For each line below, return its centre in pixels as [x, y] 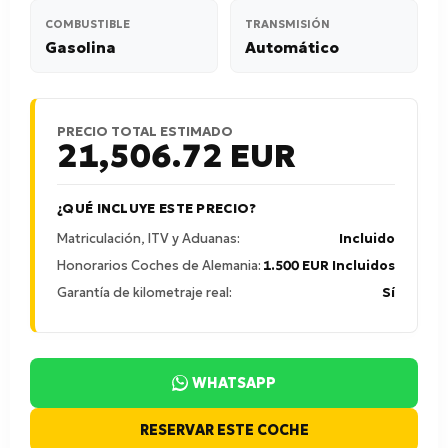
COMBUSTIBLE [87, 24]
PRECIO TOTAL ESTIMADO [145, 131]
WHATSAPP [234, 383]
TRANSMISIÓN [287, 24]
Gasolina [80, 47]
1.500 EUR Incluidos [329, 265]
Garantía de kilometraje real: [144, 292]
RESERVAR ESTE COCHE [224, 430]
